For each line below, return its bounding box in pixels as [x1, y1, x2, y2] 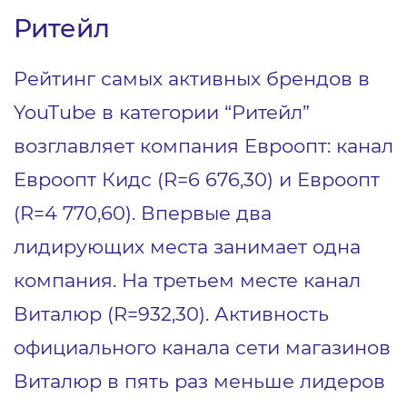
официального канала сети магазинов [14, 334, 391, 359]
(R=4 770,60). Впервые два [14, 200, 272, 224]
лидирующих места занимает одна [14, 233, 361, 258]
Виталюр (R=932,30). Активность [14, 301, 329, 325]
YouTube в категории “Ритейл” [14, 99, 310, 124]
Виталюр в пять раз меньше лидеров [14, 368, 385, 392]
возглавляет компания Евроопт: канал [14, 133, 393, 157]
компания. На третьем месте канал [14, 267, 361, 292]
